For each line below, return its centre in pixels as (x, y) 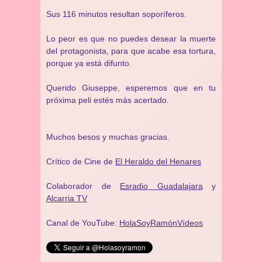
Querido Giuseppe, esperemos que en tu (131, 88)
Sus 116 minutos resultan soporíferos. (116, 14)
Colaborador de (83, 186)
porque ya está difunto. (89, 63)
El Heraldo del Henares (158, 161)
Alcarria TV (67, 198)
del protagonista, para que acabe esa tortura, (131, 51)
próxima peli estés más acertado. (108, 100)
